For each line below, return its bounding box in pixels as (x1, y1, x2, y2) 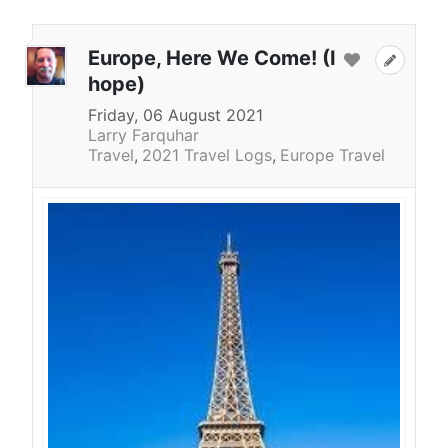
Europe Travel (280, 145, 385, 166)
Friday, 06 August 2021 (88, 105, 263, 126)
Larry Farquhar (88, 125, 199, 146)
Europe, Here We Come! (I (88, 46, 336, 71)
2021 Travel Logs (142, 145, 272, 166)
